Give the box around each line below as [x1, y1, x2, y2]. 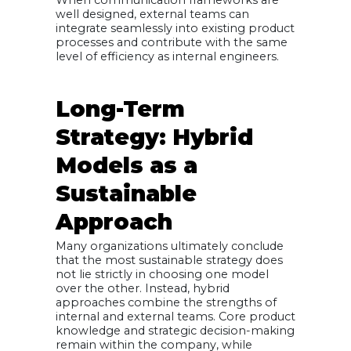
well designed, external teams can [56, 6, 249, 21]
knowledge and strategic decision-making [56, 323, 295, 338]
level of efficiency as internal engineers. [56, 49, 279, 63]
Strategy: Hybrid [56, 124, 253, 151]
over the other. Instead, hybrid [56, 280, 230, 295]
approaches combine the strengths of [56, 295, 277, 309]
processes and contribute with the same [56, 34, 288, 49]
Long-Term [56, 96, 185, 123]
